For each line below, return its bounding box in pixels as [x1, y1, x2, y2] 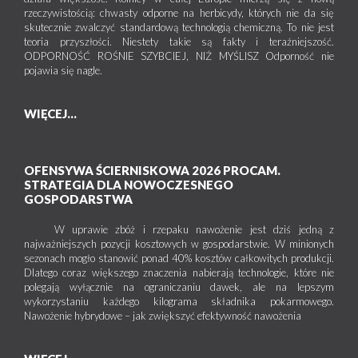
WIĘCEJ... [24, 106, 77, 121]
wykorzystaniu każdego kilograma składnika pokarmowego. [24, 295, 334, 308]
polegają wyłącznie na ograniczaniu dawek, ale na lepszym [24, 280, 334, 294]
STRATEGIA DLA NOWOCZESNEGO [24, 177, 233, 193]
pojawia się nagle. [24, 64, 102, 78]
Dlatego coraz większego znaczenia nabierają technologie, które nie [24, 266, 334, 280]
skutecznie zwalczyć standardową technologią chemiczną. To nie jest [24, 21, 334, 34]
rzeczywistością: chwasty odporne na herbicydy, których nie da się [24, 6, 334, 20]
